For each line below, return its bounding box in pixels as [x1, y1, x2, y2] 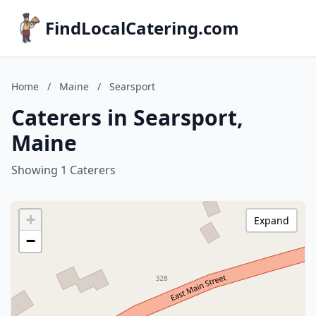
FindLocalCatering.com [45, 16, 239, 39]
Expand [254, 214, 289, 227]
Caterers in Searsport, [11, 103, 243, 132]
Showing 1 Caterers [11, 162, 116, 178]
